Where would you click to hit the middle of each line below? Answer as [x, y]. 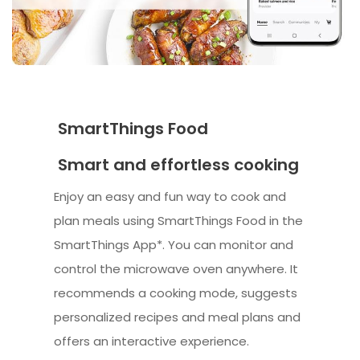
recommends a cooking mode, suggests [176, 293]
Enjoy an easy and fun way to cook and [170, 197]
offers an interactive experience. [152, 342]
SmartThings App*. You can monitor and [174, 245]
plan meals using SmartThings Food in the [179, 221]
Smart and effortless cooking [177, 165]
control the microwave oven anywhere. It [176, 269]
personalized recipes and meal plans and [178, 317]
